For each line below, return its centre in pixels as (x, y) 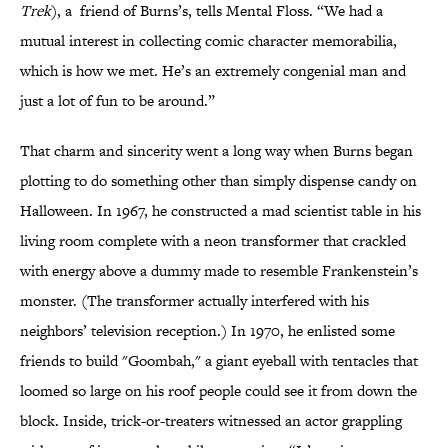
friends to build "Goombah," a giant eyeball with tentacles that (219, 361)
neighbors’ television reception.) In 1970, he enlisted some (207, 331)
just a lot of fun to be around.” (117, 101)
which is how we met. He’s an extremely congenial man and (213, 71)
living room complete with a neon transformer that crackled (213, 241)
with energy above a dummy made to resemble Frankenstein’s (219, 271)
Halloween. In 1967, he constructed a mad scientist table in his (220, 211)
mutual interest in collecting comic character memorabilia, (208, 41)
